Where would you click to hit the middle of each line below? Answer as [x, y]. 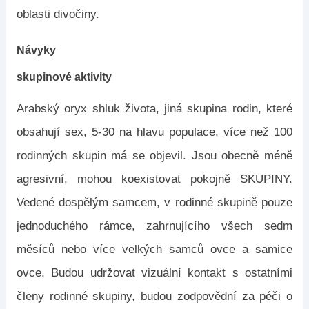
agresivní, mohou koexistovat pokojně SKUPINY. [154, 179]
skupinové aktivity [64, 77]
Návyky [36, 50]
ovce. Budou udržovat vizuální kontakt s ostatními [154, 273]
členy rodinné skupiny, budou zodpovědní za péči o [154, 296]
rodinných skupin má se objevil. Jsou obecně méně [154, 156]
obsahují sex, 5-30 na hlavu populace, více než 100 [154, 132]
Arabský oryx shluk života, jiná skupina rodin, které [154, 109]
